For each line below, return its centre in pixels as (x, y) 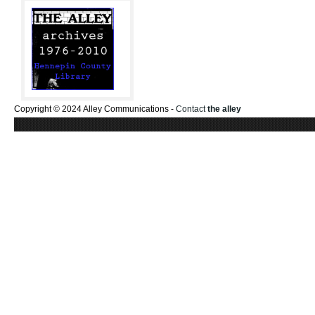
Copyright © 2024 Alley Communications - (95, 109)
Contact (192, 109)
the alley (224, 109)
